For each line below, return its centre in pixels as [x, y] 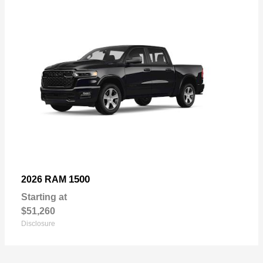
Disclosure [38, 223]
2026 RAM [45, 179]
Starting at [44, 197]
